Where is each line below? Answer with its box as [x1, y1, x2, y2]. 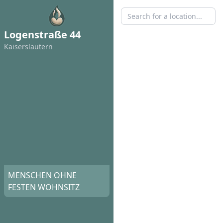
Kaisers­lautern [4, 42, 53, 51]
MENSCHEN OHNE [8, 170, 77, 181]
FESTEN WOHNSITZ [8, 182, 80, 193]
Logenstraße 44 [4, 28, 81, 41]
